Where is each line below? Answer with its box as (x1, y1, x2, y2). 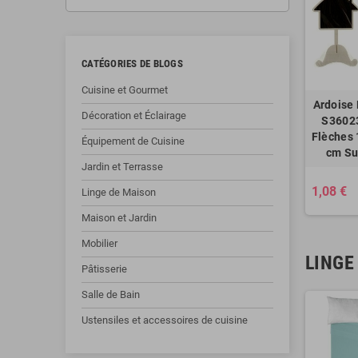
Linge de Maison (82, 186, 156, 198)
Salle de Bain (82, 288, 140, 300)
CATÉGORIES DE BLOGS (82, 58, 183, 70)
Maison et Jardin (82, 212, 157, 224)
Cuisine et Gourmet (82, 84, 168, 96)
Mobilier (82, 237, 117, 249)
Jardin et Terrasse (82, 161, 163, 173)
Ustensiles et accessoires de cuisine (82, 314, 248, 326)
